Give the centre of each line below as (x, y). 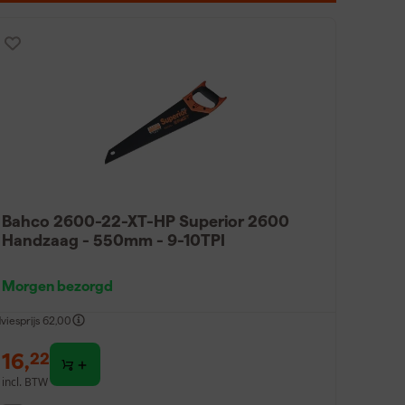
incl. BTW (25, 381)
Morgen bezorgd (58, 286)
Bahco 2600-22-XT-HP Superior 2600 (147, 221)
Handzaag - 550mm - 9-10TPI (114, 240)
